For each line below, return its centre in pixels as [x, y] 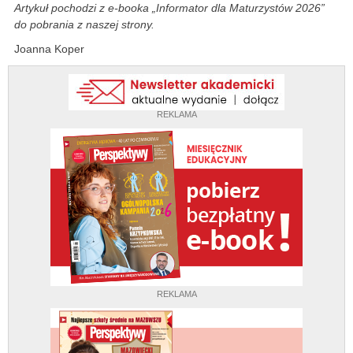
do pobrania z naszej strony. [84, 25]
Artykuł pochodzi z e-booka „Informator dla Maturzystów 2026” [169, 8]
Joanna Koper [49, 49]
